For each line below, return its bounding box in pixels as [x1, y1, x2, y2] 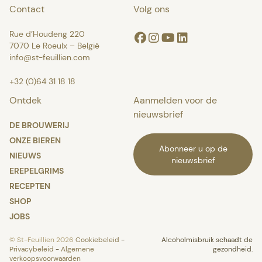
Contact [9, 2, 44, 15]
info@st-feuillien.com [9, 51, 90, 63]
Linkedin [177, 30, 215, 45]
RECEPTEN [9, 180, 50, 191]
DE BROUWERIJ [9, 119, 69, 130]
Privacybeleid [9, 244, 56, 254]
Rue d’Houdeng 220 [9, 28, 85, 39]
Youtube [161, 30, 200, 45]
